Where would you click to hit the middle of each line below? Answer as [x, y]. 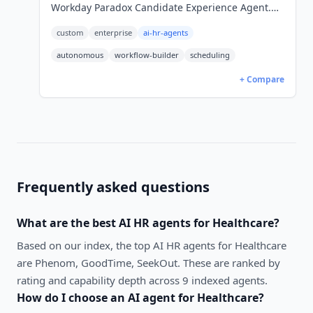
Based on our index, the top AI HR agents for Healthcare [152, 245]
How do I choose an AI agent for [107, 298]
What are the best [68, 223]
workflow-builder [147, 55]
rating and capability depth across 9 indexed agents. [142, 280]
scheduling [210, 55]
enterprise [113, 32]
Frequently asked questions [113, 187]
